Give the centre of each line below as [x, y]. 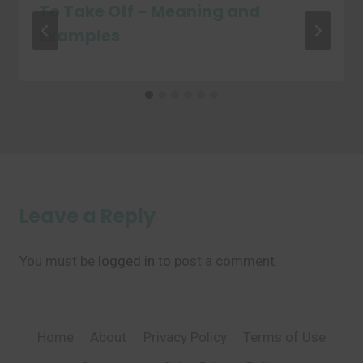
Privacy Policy [185, 337]
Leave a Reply [88, 216]
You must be [59, 261]
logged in [126, 261]
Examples [79, 36]
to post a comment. [216, 261]
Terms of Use [285, 337]
